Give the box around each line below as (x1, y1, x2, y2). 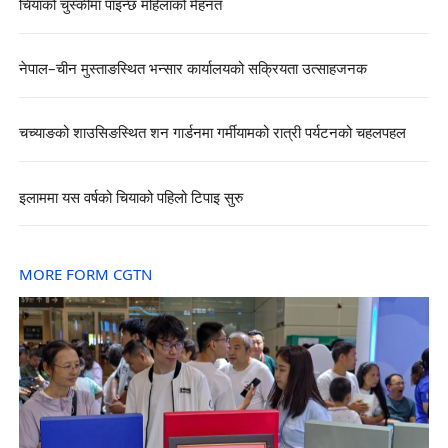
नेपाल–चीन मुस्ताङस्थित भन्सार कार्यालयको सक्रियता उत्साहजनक (18, 59, 367, 81)
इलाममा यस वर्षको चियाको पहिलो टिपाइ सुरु (18, 187, 243, 209)
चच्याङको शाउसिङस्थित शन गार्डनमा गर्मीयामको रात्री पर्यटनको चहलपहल (18, 123, 406, 145)
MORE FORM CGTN (18, 264, 152, 286)
